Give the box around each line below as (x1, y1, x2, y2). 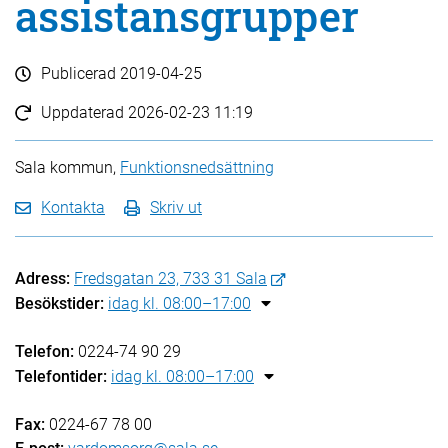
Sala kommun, (15, 158, 120, 177)
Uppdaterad (41, 103, 128, 122)
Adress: (15, 269, 70, 288)
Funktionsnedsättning (120, 158, 274, 177)
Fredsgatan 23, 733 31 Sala (74, 269, 267, 288)
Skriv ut (150, 198, 202, 217)
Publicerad (41, 64, 120, 83)
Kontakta (41, 198, 105, 217)
